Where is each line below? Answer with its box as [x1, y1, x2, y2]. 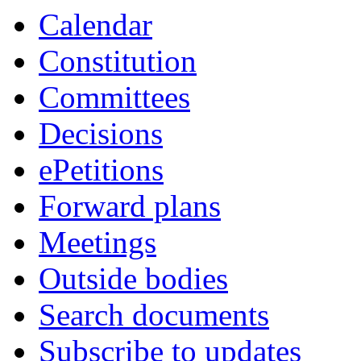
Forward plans [39, 189, 221, 223]
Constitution [39, 44, 197, 78]
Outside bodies [39, 261, 228, 296]
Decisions [39, 116, 163, 151]
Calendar [39, 7, 152, 42]
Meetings [39, 225, 156, 259]
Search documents [39, 297, 269, 332]
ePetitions [39, 152, 164, 187]
